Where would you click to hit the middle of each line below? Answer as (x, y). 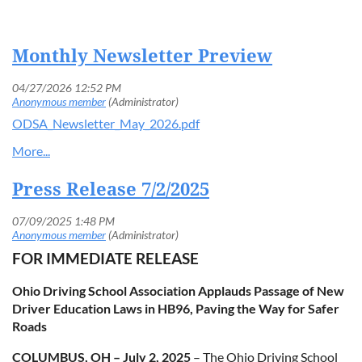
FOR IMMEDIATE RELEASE (105, 259)
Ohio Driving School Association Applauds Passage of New (178, 291)
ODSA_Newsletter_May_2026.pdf (106, 123)
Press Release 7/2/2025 (111, 189)
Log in (181, 57)
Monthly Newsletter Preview (142, 56)
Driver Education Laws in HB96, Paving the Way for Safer (176, 309)
